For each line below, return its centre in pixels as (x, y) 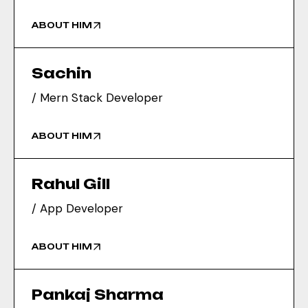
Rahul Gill (71, 184)
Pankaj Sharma (98, 295)
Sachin (62, 73)
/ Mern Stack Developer (97, 98)
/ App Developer (77, 208)
